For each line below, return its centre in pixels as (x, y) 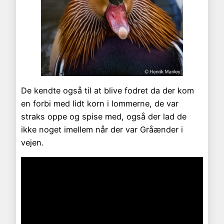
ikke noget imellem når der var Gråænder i (102, 129)
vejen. (32, 142)
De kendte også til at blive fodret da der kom (107, 90)
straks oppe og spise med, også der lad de (104, 116)
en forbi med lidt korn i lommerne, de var (100, 103)
